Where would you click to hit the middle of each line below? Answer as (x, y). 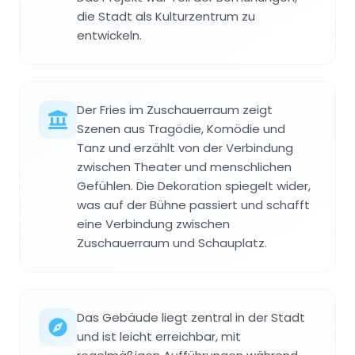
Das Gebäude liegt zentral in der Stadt (191, 317)
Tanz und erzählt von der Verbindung (185, 147)
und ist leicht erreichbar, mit (159, 336)
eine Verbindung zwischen (153, 223)
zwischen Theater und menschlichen (184, 166)
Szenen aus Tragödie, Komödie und (181, 128)
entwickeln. (109, 35)
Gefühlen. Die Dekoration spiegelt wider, (194, 185)
